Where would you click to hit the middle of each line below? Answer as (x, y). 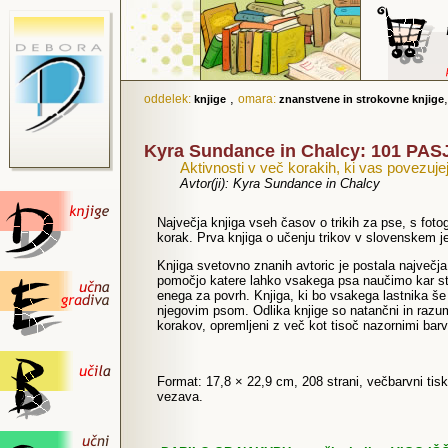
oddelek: (169, 99)
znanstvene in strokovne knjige (361, 99)
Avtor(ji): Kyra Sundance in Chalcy (280, 183)
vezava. (180, 396)
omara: (258, 99)
